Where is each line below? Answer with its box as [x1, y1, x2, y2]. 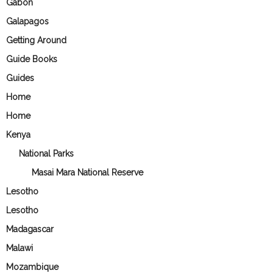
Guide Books [6, 54, 57, 64]
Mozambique [6, 261, 58, 272]
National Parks [19, 148, 74, 158]
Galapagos [6, 16, 49, 26]
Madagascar [6, 224, 54, 234]
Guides [6, 73, 34, 83]
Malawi [6, 243, 33, 253]
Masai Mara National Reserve [32, 167, 143, 177]
